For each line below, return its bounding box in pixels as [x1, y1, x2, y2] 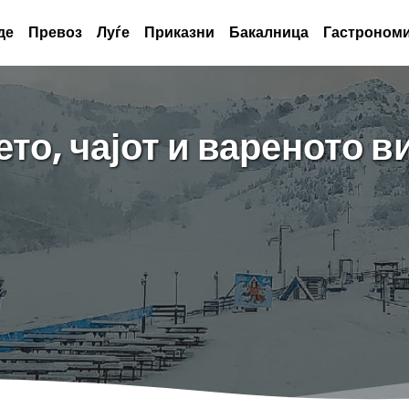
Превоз [28, 22, 83, 43]
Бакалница [229, 22, 309, 43]
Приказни [144, 22, 215, 43]
